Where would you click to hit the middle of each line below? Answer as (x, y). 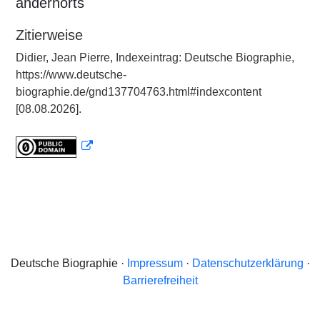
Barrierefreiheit (160, 280)
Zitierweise (49, 35)
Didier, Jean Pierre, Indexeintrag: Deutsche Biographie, (155, 57)
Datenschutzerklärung (247, 263)
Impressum (155, 263)
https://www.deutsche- (71, 75)
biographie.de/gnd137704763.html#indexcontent (139, 92)
